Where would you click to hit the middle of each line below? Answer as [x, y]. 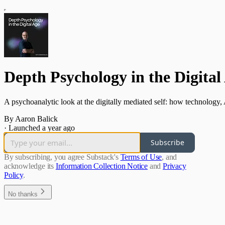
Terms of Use [141, 157]
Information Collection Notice [102, 166]
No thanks [23, 194]
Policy [14, 175]
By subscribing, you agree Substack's [61, 157]
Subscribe [167, 143]
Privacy [175, 166]
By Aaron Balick [31, 119]
